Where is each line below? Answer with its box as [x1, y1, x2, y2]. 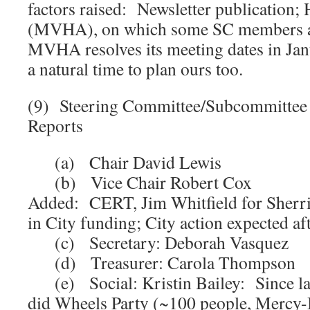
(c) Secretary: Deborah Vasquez [28, 230, 289, 254]
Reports [28, 113, 83, 137]
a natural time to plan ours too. [28, 57, 243, 80]
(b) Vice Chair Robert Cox [28, 170, 252, 194]
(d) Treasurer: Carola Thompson [28, 250, 295, 274]
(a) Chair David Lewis [28, 150, 221, 174]
